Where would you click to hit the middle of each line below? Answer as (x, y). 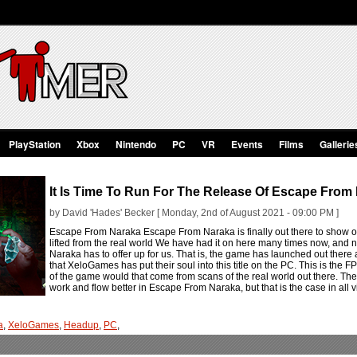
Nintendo (136, 144)
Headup (81, 325)
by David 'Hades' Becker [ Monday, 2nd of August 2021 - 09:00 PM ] (194, 213)
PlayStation (35, 144)
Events (247, 144)
